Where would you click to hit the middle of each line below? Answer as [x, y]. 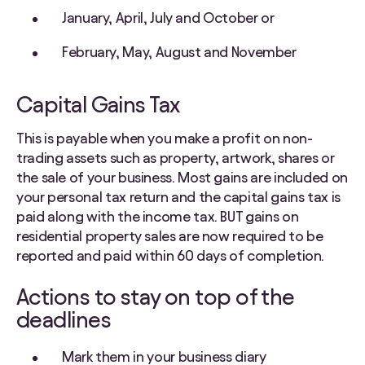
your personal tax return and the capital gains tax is [178, 197]
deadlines [64, 320]
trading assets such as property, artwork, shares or [176, 158]
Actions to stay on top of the [156, 297]
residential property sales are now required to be [170, 236]
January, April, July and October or [168, 18]
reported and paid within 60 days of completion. [171, 256]
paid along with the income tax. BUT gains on [158, 217]
